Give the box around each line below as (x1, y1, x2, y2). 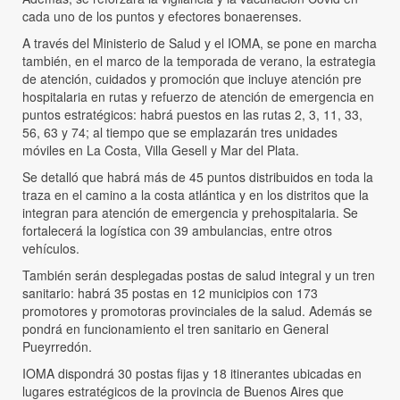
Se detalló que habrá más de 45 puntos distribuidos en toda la (22, 168, 373, 187)
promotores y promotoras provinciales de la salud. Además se (22, 302, 372, 321)
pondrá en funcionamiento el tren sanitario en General (22, 320, 329, 338)
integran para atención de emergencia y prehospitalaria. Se (22, 204, 358, 222)
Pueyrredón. (22, 337, 92, 356)
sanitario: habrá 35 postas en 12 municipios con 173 (22, 284, 318, 303)
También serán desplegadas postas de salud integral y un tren (22, 266, 375, 285)
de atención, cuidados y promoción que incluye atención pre (22, 70, 362, 88)
